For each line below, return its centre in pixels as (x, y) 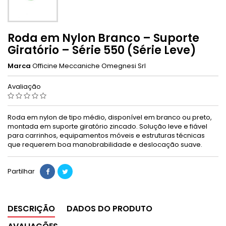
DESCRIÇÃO (31, 208)
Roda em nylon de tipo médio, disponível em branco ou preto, (110, 117)
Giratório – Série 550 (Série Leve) (102, 50)
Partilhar (21, 171)
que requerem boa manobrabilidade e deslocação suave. (105, 144)
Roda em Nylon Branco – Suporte (103, 38)
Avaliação (25, 86)
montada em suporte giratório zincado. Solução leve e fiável (107, 126)
